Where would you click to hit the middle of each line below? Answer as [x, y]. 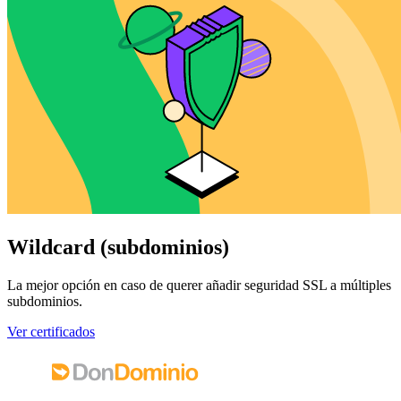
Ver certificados [51, 332]
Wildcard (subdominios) [118, 247]
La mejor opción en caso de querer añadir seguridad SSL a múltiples [199, 286]
